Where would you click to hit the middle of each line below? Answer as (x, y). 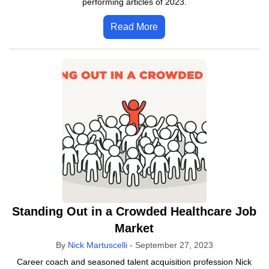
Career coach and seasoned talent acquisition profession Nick (134, 262)
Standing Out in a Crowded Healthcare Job (134, 211)
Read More (134, 27)
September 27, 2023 (174, 245)
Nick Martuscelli (97, 245)
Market (134, 228)
